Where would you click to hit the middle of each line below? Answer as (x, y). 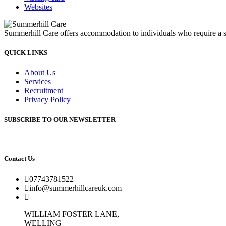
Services (38, 81)
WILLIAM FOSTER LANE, (72, 214)
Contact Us (19, 159)
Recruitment (44, 90)
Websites (38, 7)
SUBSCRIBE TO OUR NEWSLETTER (60, 120)
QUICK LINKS (26, 52)
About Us (40, 72)
